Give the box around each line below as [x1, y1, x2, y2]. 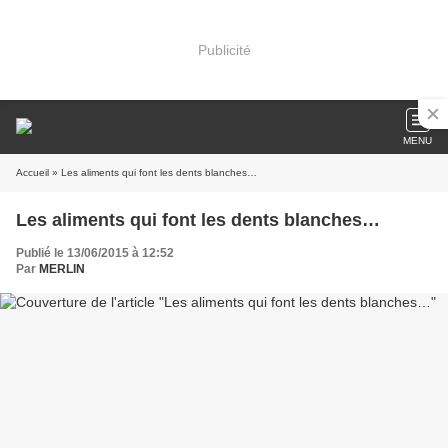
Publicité [197, 41, 251, 58]
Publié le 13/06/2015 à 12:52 [16, 246, 174, 260]
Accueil [16, 167, 49, 178]
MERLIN [39, 262, 85, 276]
